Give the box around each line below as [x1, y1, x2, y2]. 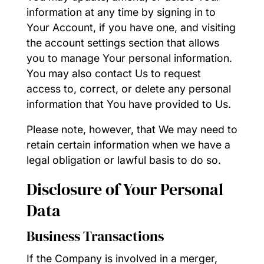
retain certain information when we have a [26, 138, 230, 151]
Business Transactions [26, 226, 164, 246]
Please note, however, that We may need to [26, 123, 237, 136]
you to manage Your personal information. [26, 51, 232, 64]
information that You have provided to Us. [26, 97, 231, 110]
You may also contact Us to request [26, 67, 201, 80]
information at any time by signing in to [26, 5, 216, 18]
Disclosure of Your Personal [26, 177, 223, 200]
